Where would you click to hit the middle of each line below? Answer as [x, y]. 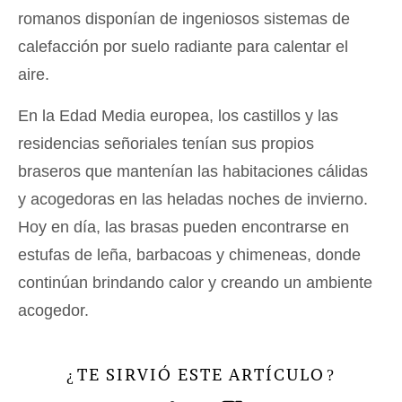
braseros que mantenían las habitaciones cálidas [193, 171]
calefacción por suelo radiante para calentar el [183, 46]
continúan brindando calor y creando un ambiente [195, 282]
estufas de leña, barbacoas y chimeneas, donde [189, 254]
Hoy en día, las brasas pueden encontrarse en [184, 227]
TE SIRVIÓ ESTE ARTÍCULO [201, 374]
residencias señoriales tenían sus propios [166, 143]
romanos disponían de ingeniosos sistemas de [184, 18]
